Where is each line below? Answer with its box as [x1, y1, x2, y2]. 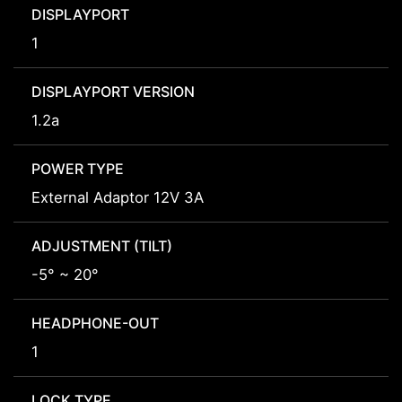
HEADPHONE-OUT [31, 314, 159, 333]
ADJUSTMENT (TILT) [31, 237, 172, 256]
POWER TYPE [31, 160, 124, 179]
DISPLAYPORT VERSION [31, 83, 195, 101]
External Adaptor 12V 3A [31, 188, 204, 207]
